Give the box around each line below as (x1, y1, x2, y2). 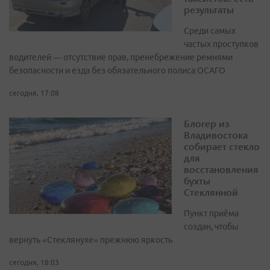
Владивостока (184, 128, 248, 142)
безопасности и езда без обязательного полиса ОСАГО (9, 66, 225, 76)
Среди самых (184, 26, 236, 36)
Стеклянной (184, 186, 238, 199)
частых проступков (184, 39, 259, 49)
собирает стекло (184, 140, 260, 153)
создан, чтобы (184, 222, 239, 232)
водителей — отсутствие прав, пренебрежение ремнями (9, 52, 233, 63)
